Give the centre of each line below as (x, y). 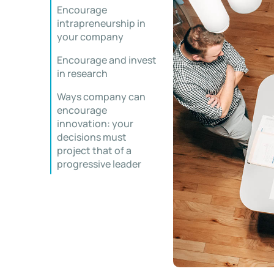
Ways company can (101, 97)
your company (90, 37)
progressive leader (99, 164)
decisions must (92, 137)
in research (82, 73)
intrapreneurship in (101, 23)
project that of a (94, 150)
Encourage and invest (107, 60)
